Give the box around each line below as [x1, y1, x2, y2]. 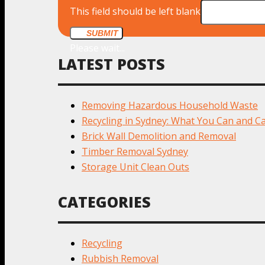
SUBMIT [86, 28, 118, 38]
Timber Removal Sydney [82, 144, 188, 158]
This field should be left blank [70, 4, 201, 18]
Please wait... [70, 41, 125, 54]
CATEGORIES [58, 192, 151, 212]
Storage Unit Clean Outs [82, 160, 189, 173]
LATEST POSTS [58, 53, 165, 74]
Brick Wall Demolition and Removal [82, 129, 236, 143]
